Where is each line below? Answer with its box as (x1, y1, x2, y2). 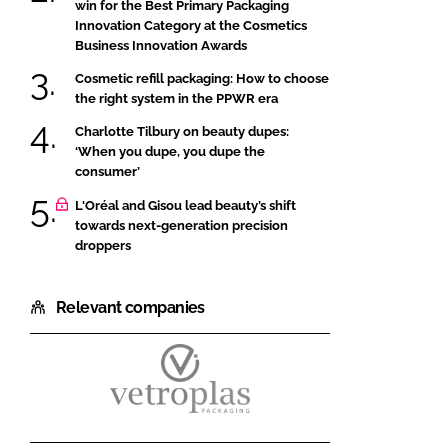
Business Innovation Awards (75, 37, 247, 53)
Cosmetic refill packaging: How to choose (75, 70, 329, 86)
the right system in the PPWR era (75, 90, 278, 106)
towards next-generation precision (75, 217, 288, 233)
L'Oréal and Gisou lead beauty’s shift (75, 197, 296, 213)
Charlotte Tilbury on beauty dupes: (75, 124, 289, 140)
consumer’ (75, 164, 140, 180)
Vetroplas (179, 384, 254, 404)
